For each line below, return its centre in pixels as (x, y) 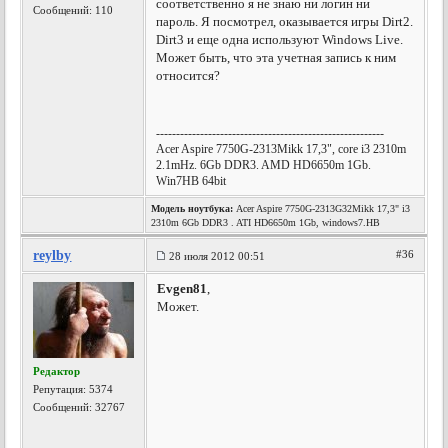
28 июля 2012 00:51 (217, 256)
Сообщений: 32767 (79, 407)
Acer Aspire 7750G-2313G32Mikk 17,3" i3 (322, 208)
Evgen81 (182, 288)
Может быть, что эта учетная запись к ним (276, 57)
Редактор (57, 371)
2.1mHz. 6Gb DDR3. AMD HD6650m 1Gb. (264, 165)
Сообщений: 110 (73, 10)
